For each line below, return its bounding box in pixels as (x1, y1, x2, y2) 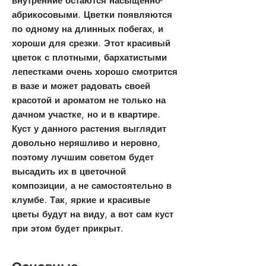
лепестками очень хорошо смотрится (12, 66, 178, 78)
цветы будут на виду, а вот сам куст (12, 208, 173, 220)
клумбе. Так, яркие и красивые (12, 194, 150, 206)
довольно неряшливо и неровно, (12, 137, 160, 149)
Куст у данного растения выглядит (12, 123, 166, 135)
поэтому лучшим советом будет (12, 151, 154, 163)
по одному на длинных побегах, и (12, 23, 163, 35)
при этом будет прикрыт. (12, 223, 123, 235)
